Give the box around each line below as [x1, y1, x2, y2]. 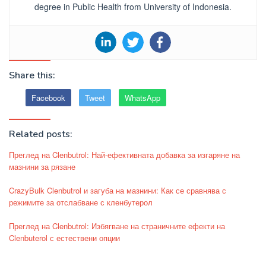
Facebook [31, 92, 65, 104]
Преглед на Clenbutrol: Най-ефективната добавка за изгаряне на [9, 149, 240, 161]
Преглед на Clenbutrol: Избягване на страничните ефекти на [9, 220, 225, 232]
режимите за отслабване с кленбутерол [9, 197, 153, 208]
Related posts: [9, 128, 72, 141]
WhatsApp [125, 92, 160, 104]
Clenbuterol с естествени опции [9, 232, 120, 244]
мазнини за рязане [9, 161, 75, 173]
